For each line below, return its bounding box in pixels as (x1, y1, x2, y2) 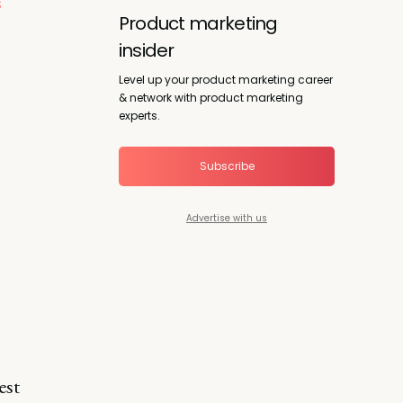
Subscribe (199, 157, 255, 174)
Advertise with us (186, 210, 267, 225)
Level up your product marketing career (119, 71, 333, 87)
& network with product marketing (119, 89, 303, 105)
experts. (119, 107, 160, 123)
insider (119, 37, 175, 63)
